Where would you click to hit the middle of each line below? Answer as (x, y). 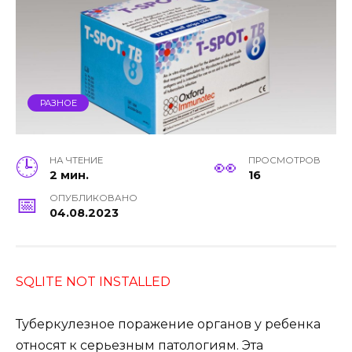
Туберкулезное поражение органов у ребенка (168, 324)
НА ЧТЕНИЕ (77, 160)
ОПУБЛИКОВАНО (94, 198)
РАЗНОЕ (58, 103)
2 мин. (70, 175)
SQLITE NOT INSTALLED (93, 281)
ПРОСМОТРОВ (284, 160)
